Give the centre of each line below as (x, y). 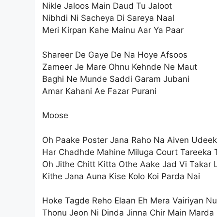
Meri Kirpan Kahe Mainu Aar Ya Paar (113, 30)
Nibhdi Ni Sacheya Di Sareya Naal (108, 18)
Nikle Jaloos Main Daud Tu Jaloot (107, 6)
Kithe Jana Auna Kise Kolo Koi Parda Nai (121, 176)
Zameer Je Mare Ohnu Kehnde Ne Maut (120, 67)
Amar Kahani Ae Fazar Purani (99, 91)
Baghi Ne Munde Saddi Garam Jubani (116, 79)
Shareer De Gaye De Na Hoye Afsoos (115, 54)
